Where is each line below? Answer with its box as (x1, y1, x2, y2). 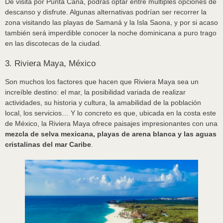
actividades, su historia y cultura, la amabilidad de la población (5, 98, 201, 107)
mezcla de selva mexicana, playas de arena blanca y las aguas (5, 129, 217, 138)
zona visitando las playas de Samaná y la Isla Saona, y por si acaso (5, 18, 218, 26)
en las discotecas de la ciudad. (5, 39, 102, 47)
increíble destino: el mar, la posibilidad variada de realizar (5, 88, 186, 96)
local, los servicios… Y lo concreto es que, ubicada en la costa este (5, 109, 216, 117)
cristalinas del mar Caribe (5, 140, 91, 148)
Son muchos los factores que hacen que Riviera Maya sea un (5, 77, 199, 86)
